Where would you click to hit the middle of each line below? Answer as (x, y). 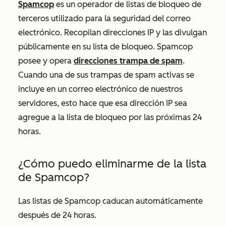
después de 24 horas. (58, 215)
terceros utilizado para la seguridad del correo (104, 18)
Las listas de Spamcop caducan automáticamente (110, 201)
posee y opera (46, 61)
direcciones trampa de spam (128, 61)
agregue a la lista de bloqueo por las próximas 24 (110, 117)
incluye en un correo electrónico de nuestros (100, 89)
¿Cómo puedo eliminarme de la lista (112, 164)
